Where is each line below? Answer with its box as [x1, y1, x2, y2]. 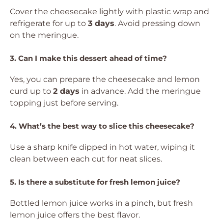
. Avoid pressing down [114, 19, 200, 28]
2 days [53, 86, 80, 96]
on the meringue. [10, 30, 79, 40]
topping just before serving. [10, 98, 118, 108]
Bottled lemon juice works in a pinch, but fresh [10, 198, 193, 208]
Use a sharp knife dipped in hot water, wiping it [10, 142, 195, 152]
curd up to [10, 86, 53, 96]
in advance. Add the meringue [80, 86, 201, 96]
